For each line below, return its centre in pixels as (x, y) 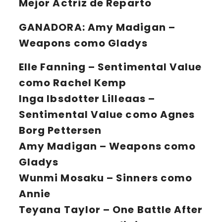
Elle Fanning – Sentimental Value (111, 67)
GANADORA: (52, 27)
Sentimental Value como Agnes (107, 115)
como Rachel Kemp (73, 83)
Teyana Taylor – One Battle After (111, 210)
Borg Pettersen (60, 131)
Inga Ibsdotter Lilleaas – (87, 99)
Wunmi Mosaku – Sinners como (106, 178)
